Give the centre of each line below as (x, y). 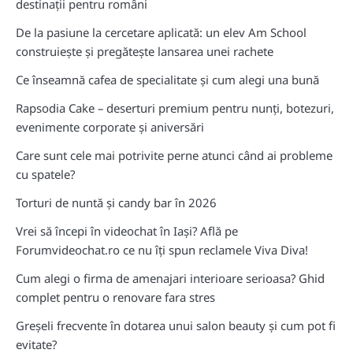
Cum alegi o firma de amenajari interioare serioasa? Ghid (170, 278)
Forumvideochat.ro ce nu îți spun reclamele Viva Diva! (162, 249)
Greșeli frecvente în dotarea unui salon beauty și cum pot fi (176, 325)
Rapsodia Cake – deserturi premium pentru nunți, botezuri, (175, 108)
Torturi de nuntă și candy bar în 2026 (116, 202)
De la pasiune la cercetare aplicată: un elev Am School (161, 32)
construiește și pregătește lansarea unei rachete (145, 51)
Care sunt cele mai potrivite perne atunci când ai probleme (174, 155)
